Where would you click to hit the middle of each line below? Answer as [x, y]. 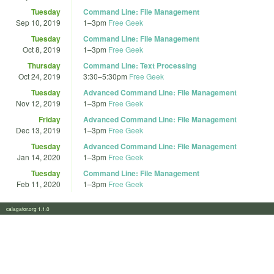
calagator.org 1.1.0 [31, 208]
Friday [50, 119]
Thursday [44, 65]
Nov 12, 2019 [38, 103]
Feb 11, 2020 [39, 183]
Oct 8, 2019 [42, 49]
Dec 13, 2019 [38, 130]
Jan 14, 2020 [39, 157]
